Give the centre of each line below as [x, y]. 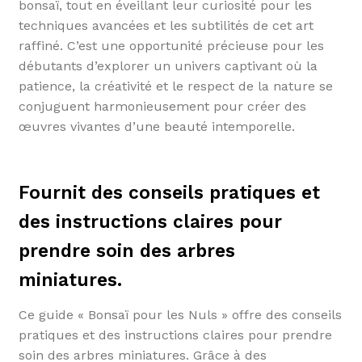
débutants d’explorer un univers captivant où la [168, 65]
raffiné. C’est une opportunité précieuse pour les [171, 45]
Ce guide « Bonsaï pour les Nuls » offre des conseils [180, 314]
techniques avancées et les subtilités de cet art [166, 25]
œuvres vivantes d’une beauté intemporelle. [156, 126]
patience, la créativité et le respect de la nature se [175, 86]
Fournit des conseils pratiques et [169, 192]
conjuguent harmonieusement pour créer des [162, 106]
